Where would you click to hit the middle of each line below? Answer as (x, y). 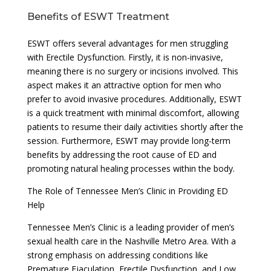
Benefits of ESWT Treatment (98, 16)
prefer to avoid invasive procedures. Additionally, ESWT (134, 99)
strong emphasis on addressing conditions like (117, 255)
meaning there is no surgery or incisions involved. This (132, 71)
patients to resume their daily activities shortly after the (135, 126)
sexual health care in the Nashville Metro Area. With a (131, 241)
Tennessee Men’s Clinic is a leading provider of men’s (131, 227)
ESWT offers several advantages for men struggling (127, 43)
